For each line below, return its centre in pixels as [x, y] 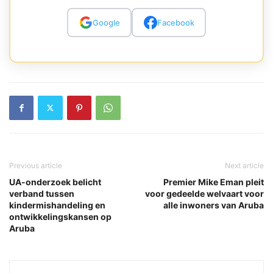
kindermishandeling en [57, 205]
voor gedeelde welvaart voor [204, 193]
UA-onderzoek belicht [55, 182]
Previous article [36, 165]
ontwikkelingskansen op [60, 216]
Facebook [175, 22]
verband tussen [42, 193]
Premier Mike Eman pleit [214, 182]
